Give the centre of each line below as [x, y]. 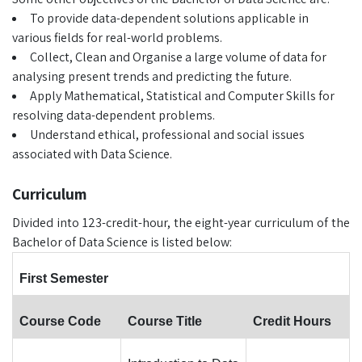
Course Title [165, 321]
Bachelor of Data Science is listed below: [122, 242]
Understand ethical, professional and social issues [167, 135]
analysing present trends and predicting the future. [152, 76]
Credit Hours [292, 321]
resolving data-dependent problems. [115, 115]
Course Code [60, 321]
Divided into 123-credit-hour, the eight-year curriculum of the [181, 223]
